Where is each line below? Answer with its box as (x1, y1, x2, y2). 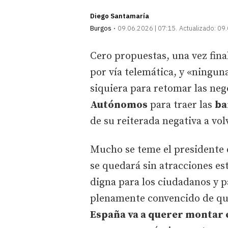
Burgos (90, 23, 111, 33)
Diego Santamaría (90, 11, 149, 20)
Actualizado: (179, 23, 216, 33)
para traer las (148, 98, 215, 111)
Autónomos (90, 98, 148, 111)
